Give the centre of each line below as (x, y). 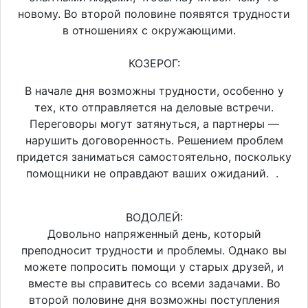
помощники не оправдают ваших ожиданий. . (154, 173)
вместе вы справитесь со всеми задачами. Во (154, 283)
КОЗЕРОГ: (154, 63)
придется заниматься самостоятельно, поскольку (154, 156)
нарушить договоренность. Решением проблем (154, 140)
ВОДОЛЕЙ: (154, 217)
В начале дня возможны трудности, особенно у (154, 90)
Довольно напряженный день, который (154, 233)
